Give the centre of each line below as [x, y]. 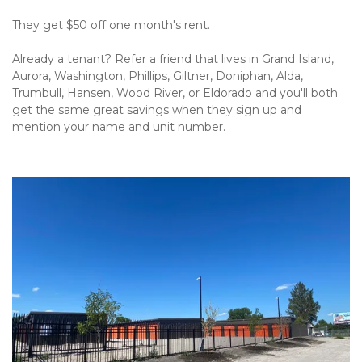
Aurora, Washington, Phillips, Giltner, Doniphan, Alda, [158, 76]
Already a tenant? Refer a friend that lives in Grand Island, [173, 59]
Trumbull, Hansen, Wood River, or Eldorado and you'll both [175, 93]
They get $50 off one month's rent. [111, 25]
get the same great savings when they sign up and [157, 110]
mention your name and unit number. [119, 127]
